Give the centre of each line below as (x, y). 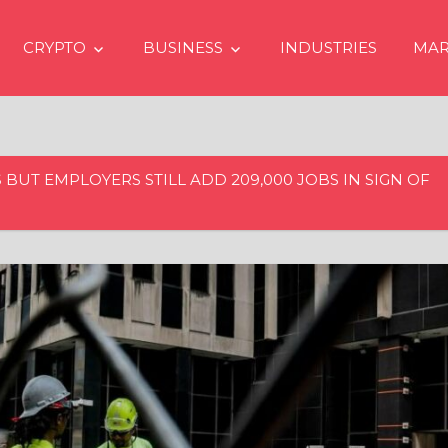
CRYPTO (54, 47)
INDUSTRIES (328, 47)
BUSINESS (182, 47)
